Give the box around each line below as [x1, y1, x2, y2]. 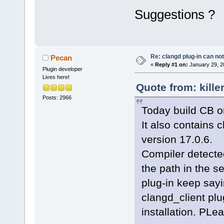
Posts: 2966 [42, 94, 71, 100]
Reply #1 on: [154, 61, 188, 68]
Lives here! [42, 74, 69, 80]
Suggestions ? [134, 7, 215, 22]
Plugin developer [42, 66, 82, 72]
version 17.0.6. [141, 133, 212, 145]
